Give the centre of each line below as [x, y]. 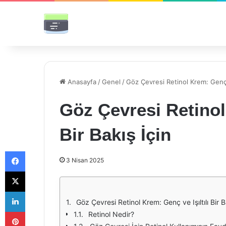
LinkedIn [38, 191]
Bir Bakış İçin [115, 134]
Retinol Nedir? [111, 214]
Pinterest [39, 211]
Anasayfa [81, 82]
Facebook [40, 151]
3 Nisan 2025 [85, 160]
